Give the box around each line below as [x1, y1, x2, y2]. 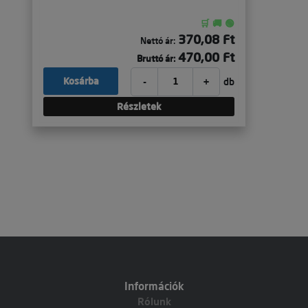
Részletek [116, 100, 162, 113]
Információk [124, 279, 184, 293]
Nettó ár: [140, 35, 175, 46]
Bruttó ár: [137, 53, 175, 64]
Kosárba [63, 75, 99, 87]
